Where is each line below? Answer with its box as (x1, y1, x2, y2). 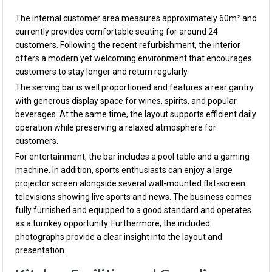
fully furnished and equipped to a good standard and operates (15, 205, 251, 215)
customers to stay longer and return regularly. (15, 67, 189, 76)
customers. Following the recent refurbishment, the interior (15, 40, 240, 50)
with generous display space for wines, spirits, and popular (15, 96, 237, 106)
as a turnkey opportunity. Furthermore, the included (15, 219, 210, 228)
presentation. (15, 245, 66, 255)
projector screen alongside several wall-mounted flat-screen (15, 178, 245, 188)
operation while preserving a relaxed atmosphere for (15, 123, 216, 132)
